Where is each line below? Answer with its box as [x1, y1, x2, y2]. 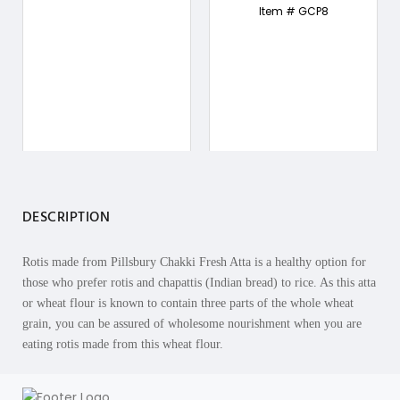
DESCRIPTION [22, 206, 111, 229]
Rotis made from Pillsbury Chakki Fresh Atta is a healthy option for [22, 255, 366, 269]
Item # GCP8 [258, 4, 329, 19]
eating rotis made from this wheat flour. [22, 337, 223, 351]
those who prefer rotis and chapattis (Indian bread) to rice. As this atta [22, 276, 376, 289]
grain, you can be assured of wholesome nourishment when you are [22, 317, 362, 330]
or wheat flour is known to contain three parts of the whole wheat [22, 296, 354, 310]
